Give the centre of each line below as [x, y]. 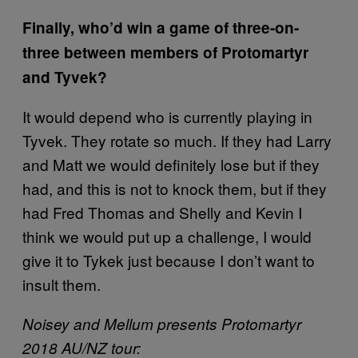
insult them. [62, 284]
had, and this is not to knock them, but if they [175, 188]
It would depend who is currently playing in [167, 116]
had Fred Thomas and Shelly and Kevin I [162, 212]
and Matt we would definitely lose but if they [171, 164]
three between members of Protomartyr [165, 52]
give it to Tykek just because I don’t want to [169, 260]
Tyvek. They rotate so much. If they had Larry [177, 140]
